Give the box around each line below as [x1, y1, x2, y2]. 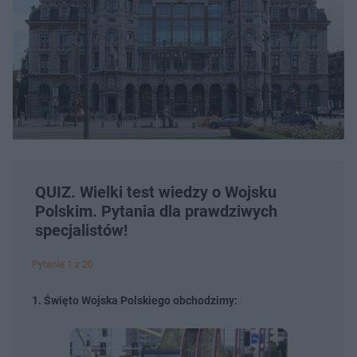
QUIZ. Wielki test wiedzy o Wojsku [35, 182, 277, 202]
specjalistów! [35, 221, 127, 241]
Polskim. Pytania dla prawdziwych [35, 202, 277, 222]
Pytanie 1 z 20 [32, 259, 93, 271]
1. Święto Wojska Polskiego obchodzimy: [32, 294, 237, 308]
